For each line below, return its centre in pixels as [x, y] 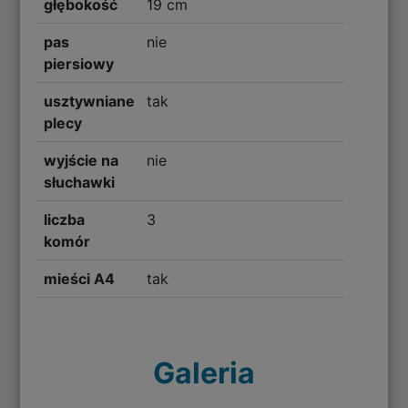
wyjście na [82, 160]
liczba [65, 219]
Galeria [204, 372]
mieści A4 [80, 278]
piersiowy [79, 63]
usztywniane [90, 101]
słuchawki [80, 182]
